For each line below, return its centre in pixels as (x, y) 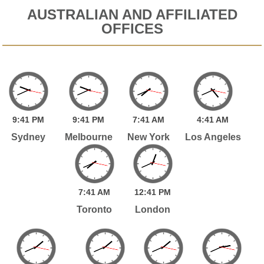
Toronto (95, 209)
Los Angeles (213, 137)
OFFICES (132, 28)
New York (149, 137)
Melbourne (88, 137)
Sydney (29, 137)
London (153, 209)
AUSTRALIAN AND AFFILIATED (132, 14)
